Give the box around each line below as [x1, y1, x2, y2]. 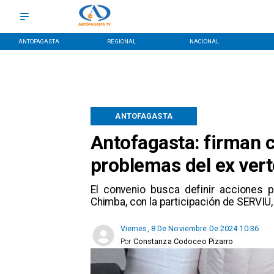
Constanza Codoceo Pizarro [133, 237, 234, 246]
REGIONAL [107, 37, 136, 45]
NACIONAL [189, 37, 220, 45]
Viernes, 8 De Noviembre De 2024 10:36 [120, 224, 259, 234]
